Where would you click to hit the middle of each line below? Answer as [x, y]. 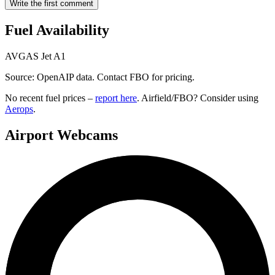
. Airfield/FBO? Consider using [198, 98]
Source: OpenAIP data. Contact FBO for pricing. [100, 77]
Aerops [19, 109]
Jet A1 [53, 56]
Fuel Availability [57, 30]
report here [116, 98]
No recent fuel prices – [50, 98]
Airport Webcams [61, 135]
